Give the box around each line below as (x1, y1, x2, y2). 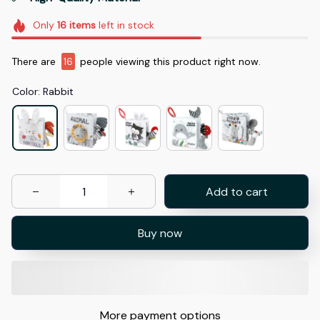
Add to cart (205, 184, 268, 199)
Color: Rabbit (12, 85, 74, 99)
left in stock (95, 19, 154, 32)
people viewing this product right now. (77, 55, 261, 69)
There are (11, 55, 59, 69)
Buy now (138, 225, 182, 241)
